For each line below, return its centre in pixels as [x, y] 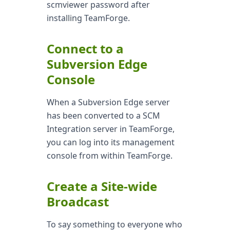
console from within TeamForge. [109, 156]
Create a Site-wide [102, 186]
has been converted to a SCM [103, 116]
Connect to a [85, 49]
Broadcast [78, 202]
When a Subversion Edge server [108, 102]
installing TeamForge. [88, 18]
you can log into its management [110, 142]
